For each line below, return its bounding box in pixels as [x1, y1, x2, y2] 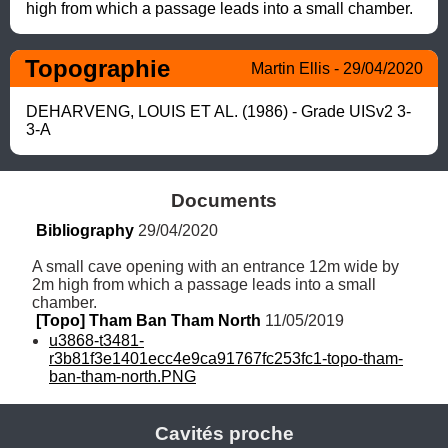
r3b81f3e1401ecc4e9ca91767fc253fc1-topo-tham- [49, 349, 403, 367]
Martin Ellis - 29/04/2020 [251, 59, 423, 77]
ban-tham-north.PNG [49, 367, 196, 385]
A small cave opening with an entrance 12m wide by [32, 257, 399, 275]
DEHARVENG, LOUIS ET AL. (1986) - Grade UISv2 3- [26, 102, 411, 120]
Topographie [25, 54, 170, 82]
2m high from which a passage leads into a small [32, 275, 376, 293]
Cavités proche [154, 422, 294, 444]
